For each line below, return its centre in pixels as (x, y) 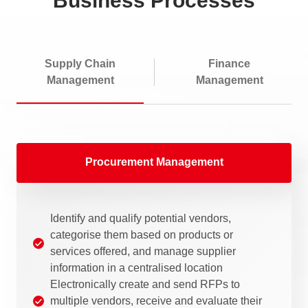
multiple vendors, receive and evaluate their (156, 300)
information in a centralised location (136, 267)
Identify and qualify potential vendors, (141, 218)
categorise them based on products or (142, 234)
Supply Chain (80, 63)
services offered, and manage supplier (143, 251)
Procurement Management (154, 162)
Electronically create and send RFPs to (145, 284)
